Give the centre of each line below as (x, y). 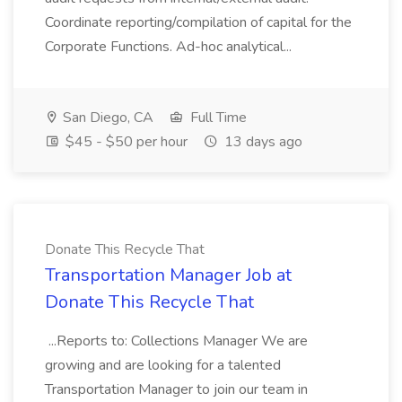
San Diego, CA (106, 118)
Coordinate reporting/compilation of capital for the (198, 22)
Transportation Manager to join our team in (176, 389)
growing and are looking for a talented (163, 365)
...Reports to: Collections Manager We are (176, 341)
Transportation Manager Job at (168, 275)
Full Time (217, 118)
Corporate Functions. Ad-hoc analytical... (170, 47)
